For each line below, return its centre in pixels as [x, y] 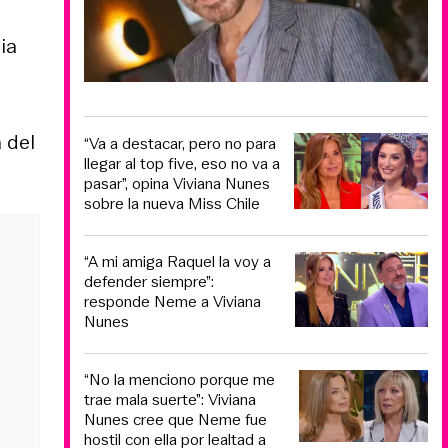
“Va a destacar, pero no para [180, 143]
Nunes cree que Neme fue [175, 419]
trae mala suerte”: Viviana [170, 399]
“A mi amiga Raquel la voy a [177, 262]
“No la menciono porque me [179, 379]
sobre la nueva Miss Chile [172, 203]
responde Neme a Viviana [172, 302]
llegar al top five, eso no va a [182, 163]
